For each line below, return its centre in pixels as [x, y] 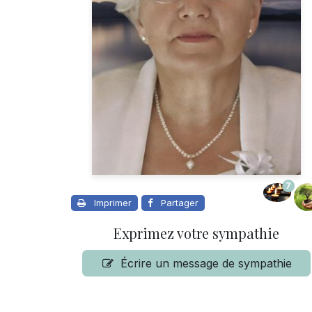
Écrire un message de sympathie [206, 263]
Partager [180, 203]
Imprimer [113, 203]
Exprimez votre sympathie [196, 233]
